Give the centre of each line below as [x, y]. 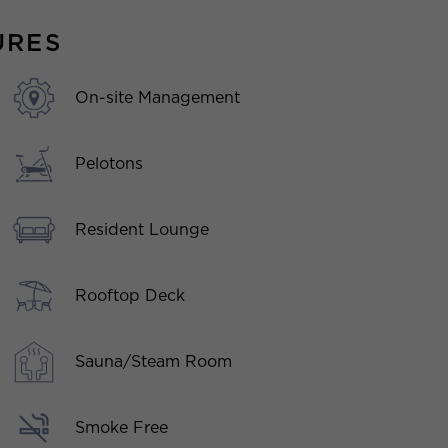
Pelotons [109, 164]
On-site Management [158, 98]
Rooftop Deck [130, 296]
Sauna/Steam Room [154, 362]
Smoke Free [122, 428]
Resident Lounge [142, 230]
